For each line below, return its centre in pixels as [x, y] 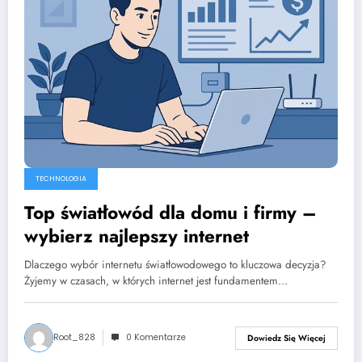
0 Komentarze [156, 338]
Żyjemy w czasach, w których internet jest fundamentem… [156, 281]
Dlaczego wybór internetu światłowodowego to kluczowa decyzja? [175, 265]
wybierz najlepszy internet [137, 236]
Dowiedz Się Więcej [286, 338]
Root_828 [74, 338]
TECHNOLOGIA [61, 179]
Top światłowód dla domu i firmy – [170, 213]
